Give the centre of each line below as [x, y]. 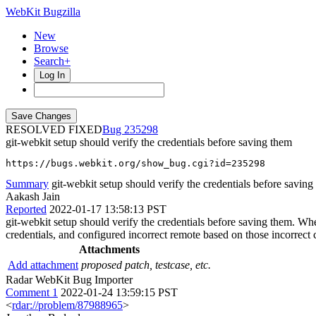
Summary [27, 184]
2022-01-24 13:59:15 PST [119, 292]
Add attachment [43, 265]
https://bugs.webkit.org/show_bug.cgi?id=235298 [135, 163]
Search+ [52, 61]
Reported [26, 209]
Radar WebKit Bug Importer [69, 280]
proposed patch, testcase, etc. [146, 265]
